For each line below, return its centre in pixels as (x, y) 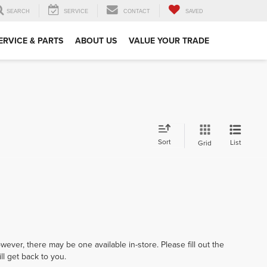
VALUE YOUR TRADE (169, 41)
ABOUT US (96, 41)
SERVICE (76, 12)
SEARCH (18, 12)
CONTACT (137, 12)
